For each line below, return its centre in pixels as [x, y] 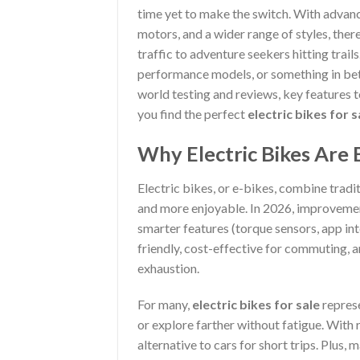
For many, [165, 305]
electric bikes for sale [256, 305]
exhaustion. [168, 268]
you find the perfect [192, 114]
